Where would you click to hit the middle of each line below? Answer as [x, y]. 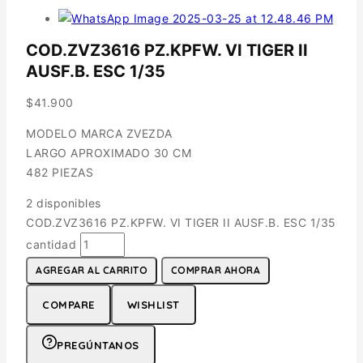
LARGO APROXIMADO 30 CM [109, 152]
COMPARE [68, 304]
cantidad [51, 244]
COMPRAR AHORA [215, 270]
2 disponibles [64, 203]
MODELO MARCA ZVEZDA [99, 133]
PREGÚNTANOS [98, 345]
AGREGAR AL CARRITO [92, 270]
